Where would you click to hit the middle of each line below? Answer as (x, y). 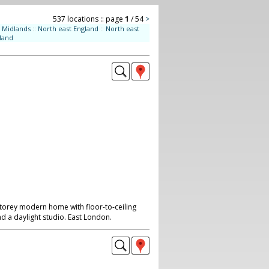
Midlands (16, 29)
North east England (68, 29)
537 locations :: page (89, 19)
